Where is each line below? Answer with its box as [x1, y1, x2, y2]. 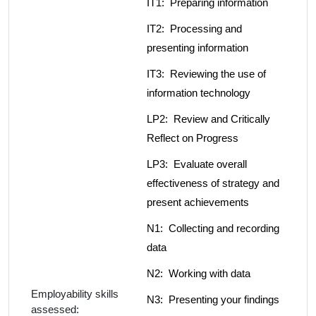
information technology [147, 87, 250, 99]
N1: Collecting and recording [147, 222, 279, 235]
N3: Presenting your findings [147, 293, 279, 306]
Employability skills [31, 288, 119, 300]
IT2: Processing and [147, 23, 242, 35]
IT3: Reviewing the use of [147, 68, 266, 80]
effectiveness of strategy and [147, 177, 279, 190]
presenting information [147, 42, 248, 54]
